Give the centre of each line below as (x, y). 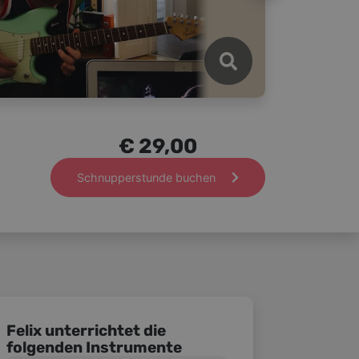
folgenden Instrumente (94, 348)
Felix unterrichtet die (86, 331)
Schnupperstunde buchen (148, 177)
